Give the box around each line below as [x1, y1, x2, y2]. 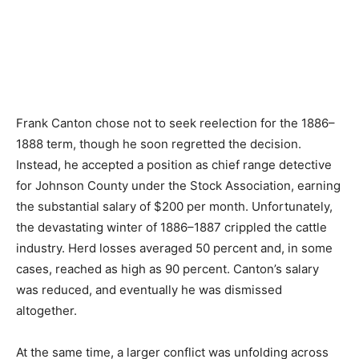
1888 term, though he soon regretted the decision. [16, 136, 301, 151]
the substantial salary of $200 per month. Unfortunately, [16, 199, 333, 214]
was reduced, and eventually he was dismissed [16, 282, 282, 297]
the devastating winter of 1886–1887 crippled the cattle [16, 220, 327, 235]
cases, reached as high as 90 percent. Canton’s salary [16, 261, 319, 276]
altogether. [16, 303, 77, 318]
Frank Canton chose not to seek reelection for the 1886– [16, 115, 335, 131]
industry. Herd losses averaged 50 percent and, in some [16, 240, 333, 256]
